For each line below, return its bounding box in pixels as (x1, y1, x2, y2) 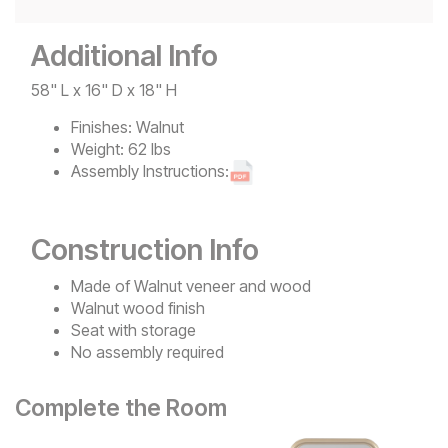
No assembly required (71, 341, 224, 362)
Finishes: (71, 116, 132, 137)
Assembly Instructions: (71, 160, 229, 181)
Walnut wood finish (71, 297, 205, 318)
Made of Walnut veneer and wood (71, 275, 311, 296)
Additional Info (31, 37, 218, 73)
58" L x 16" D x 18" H (31, 79, 177, 100)
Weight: (71, 138, 124, 159)
